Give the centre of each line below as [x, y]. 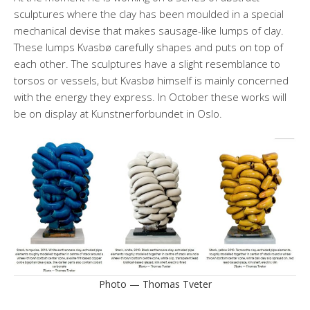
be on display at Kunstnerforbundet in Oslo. [118, 114]
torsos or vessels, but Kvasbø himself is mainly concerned [151, 81]
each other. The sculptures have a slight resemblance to [147, 64]
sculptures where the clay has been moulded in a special [149, 14]
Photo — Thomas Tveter [155, 284]
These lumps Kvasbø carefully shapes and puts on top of [148, 47]
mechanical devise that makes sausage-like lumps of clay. [149, 31]
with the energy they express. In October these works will [150, 97]
